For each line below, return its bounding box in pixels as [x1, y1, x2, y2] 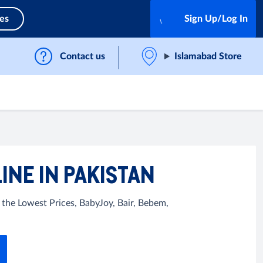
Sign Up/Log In [184, 14, 248, 23]
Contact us [60, 52, 106, 61]
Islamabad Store [174, 52, 242, 61]
